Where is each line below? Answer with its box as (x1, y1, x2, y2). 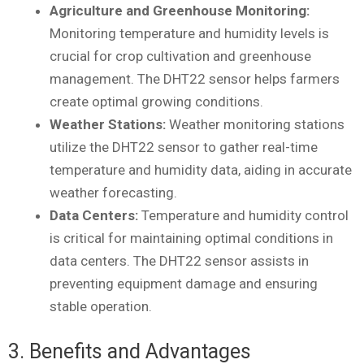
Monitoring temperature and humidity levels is (50, 25, 329, 42)
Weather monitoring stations (166, 116, 344, 133)
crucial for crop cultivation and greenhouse (50, 48, 311, 65)
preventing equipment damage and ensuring (50, 275, 318, 292)
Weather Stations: (50, 116, 166, 133)
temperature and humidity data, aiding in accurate (50, 162, 352, 179)
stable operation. (50, 298, 152, 315)
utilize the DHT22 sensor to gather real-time (50, 139, 318, 156)
